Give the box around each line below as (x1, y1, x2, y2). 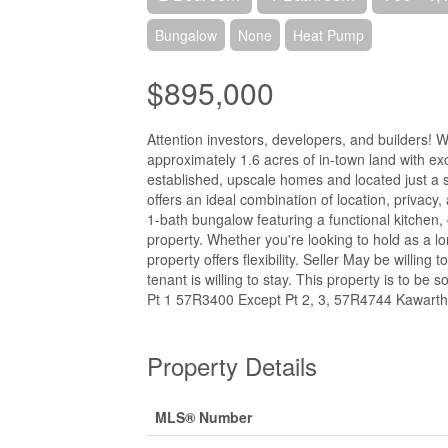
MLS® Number (155, 407, 252, 427)
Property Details (147, 348, 317, 383)
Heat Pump (293, 25, 364, 45)
